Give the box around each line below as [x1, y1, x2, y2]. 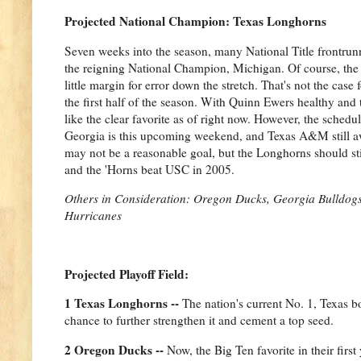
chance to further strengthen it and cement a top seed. [64, 312, 334, 329]
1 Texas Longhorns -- [64, 294, 182, 313]
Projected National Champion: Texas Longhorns [64, 12, 326, 31]
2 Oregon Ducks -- [64, 340, 167, 359]
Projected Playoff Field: [64, 264, 193, 283]
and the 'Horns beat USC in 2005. [64, 160, 234, 177]
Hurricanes [64, 207, 122, 224]
